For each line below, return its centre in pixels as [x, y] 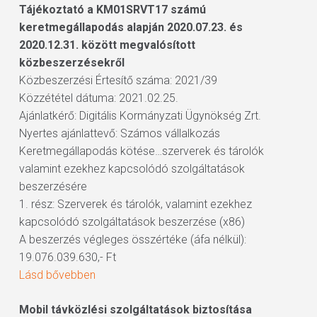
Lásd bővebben [57, 275]
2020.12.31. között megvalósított [107, 45]
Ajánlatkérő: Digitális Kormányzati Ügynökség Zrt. [140, 116]
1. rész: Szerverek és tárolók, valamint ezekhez [135, 204]
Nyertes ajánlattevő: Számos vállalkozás [119, 133]
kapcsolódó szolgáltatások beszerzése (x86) [132, 222]
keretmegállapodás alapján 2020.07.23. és [131, 27]
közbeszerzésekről [71, 63]
